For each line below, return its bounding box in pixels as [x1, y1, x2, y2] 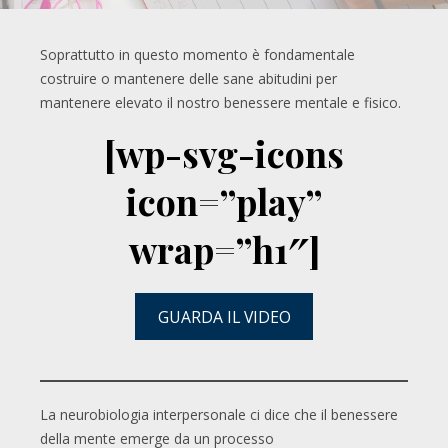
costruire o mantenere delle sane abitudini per [40, 69, 337, 88]
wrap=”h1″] [128, 225, 320, 273]
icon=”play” [126, 177, 322, 225]
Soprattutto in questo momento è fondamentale [40, 45, 355, 64]
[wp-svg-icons [104, 129, 344, 177]
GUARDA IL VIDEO [157, 305, 291, 328]
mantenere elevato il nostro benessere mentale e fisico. [40, 93, 401, 112]
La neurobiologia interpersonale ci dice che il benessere [40, 405, 398, 424]
